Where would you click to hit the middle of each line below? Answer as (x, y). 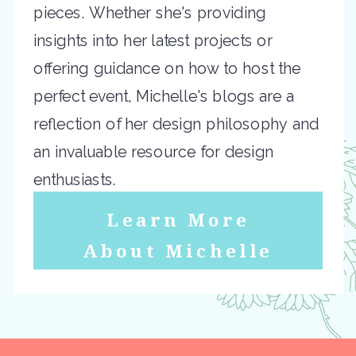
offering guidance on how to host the (167, 68)
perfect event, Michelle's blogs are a (164, 96)
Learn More (178, 219)
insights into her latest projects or (153, 40)
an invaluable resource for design (154, 151)
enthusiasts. (75, 179)
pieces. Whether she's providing (150, 12)
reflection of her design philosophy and (176, 124)
